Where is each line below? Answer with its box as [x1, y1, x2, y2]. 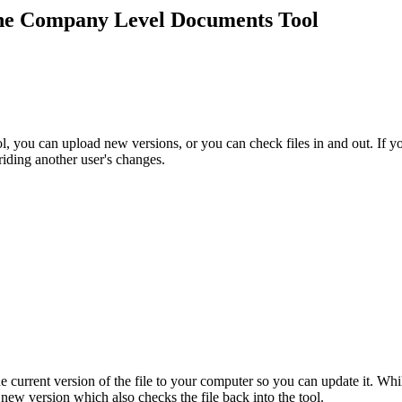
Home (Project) [193, 115, 280, 131]
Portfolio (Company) [193, 35, 310, 51]
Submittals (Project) [193, 74, 304, 91]
